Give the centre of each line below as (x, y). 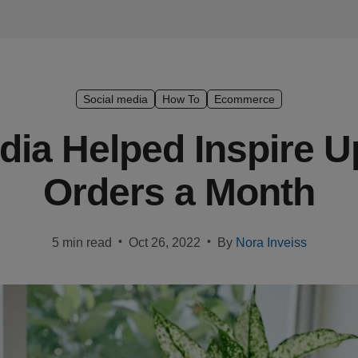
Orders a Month (179, 192)
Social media (115, 99)
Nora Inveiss (271, 243)
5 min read (82, 243)
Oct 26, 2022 (164, 243)
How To (181, 99)
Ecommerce (245, 99)
